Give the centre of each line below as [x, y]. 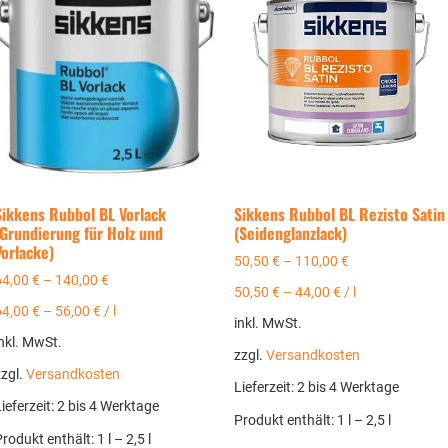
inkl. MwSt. [268, 324]
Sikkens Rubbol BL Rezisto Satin [339, 213]
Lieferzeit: [265, 388]
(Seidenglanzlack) [290, 232]
